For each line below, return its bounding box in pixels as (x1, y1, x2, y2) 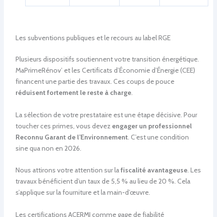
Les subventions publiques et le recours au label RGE (15, 33, 170, 43)
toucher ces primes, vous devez (15, 121, 112, 130)
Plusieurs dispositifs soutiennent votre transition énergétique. (15, 55, 199, 64)
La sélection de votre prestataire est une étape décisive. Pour (15, 110, 197, 119)
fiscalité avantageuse (120, 166, 187, 175)
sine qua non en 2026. (15, 143, 81, 153)
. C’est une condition (127, 132, 189, 141)
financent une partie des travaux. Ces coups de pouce (15, 77, 174, 86)
